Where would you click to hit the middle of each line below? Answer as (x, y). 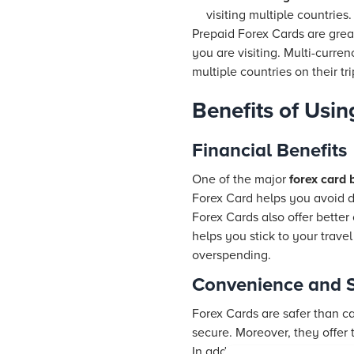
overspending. (232, 255)
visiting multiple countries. (279, 15)
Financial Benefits (269, 151)
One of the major (241, 179)
